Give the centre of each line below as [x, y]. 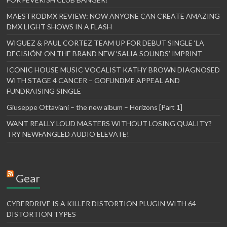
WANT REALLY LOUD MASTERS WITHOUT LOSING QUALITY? [109, 124]
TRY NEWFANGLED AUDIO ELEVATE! [68, 134]
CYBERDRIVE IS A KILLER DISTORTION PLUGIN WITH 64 [102, 204]
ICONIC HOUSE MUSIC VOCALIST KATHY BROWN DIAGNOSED [113, 70]
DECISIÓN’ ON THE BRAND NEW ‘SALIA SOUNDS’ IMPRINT [105, 54]
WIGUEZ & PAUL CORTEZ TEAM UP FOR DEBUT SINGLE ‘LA [106, 43]
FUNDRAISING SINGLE [44, 91]
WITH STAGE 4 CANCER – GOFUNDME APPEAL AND [93, 81]
